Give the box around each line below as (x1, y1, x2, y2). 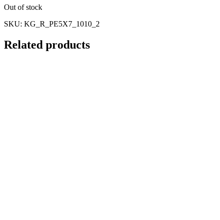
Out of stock (4, 3, 42, 12)
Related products (4, 38, 90, 52)
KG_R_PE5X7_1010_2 (24, 20, 100, 28)
